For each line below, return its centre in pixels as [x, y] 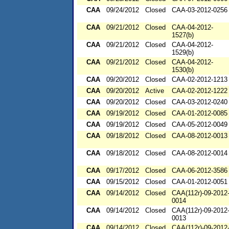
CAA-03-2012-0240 [200, 102]
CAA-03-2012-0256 [200, 10]
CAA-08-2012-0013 [200, 136]
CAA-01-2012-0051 [200, 182]
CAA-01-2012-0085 [200, 113]
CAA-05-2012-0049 [200, 125]
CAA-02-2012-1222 [200, 91]
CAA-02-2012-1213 [200, 80]
